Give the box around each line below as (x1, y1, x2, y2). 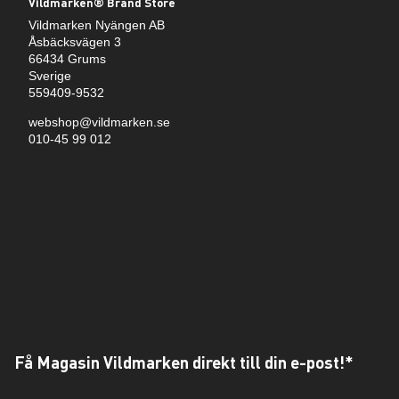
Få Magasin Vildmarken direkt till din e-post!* (14, 352, 354, 373)
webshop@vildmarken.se (28, 114, 170, 129)
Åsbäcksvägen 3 (28, 34, 121, 49)
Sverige (28, 68, 71, 83)
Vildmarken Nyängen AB (28, 17, 165, 32)
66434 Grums (28, 51, 106, 66)
